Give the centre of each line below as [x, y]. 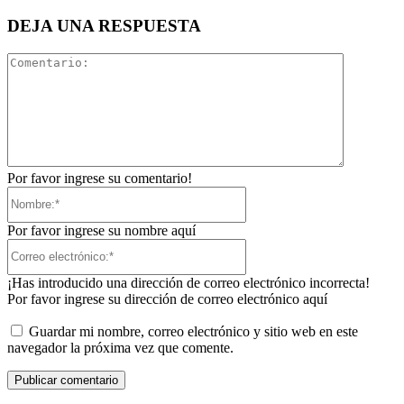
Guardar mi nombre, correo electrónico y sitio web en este [193, 331]
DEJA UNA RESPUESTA [104, 25]
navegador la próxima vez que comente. [120, 347]
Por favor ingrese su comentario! [100, 178]
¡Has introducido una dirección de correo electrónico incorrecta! [188, 282]
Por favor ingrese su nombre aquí [101, 230]
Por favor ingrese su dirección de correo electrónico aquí [167, 298]
